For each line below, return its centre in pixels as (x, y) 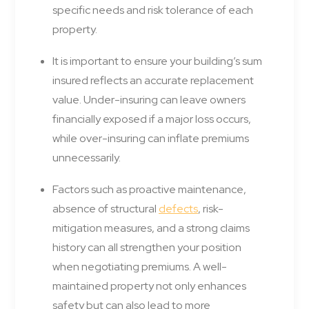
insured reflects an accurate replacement (153, 81)
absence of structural (106, 209)
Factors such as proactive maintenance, (149, 190)
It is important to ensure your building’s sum (157, 61)
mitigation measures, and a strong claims (151, 228)
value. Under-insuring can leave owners (149, 100)
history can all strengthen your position (147, 248)
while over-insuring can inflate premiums (151, 139)
